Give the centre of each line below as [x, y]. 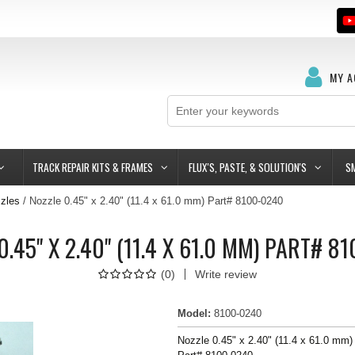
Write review [226, 274]
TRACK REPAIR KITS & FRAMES [92, 167]
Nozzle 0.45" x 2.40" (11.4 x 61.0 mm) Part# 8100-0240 [156, 201]
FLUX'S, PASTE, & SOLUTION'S [247, 167]
